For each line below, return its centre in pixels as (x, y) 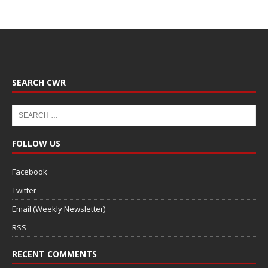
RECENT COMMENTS (54, 254)
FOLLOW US (36, 143)
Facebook (30, 171)
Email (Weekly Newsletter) (59, 208)
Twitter (24, 190)
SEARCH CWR (39, 82)
